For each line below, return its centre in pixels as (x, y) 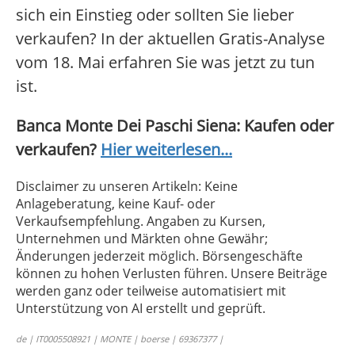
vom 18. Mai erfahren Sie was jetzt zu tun (165, 63)
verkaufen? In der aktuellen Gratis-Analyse (170, 39)
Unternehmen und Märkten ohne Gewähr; (142, 239)
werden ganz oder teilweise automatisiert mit (151, 291)
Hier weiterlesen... (166, 150)
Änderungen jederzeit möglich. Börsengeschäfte (159, 256)
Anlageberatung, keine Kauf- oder (116, 204)
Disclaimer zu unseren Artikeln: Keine (127, 187)
